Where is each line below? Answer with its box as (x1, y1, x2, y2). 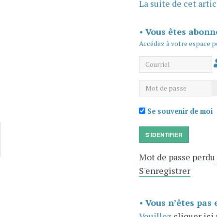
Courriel (138, 56, 173, 68)
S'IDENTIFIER (145, 130, 183, 139)
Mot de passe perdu (139, 151, 215, 163)
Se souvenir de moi (145, 106, 213, 116)
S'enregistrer (139, 164, 190, 176)
